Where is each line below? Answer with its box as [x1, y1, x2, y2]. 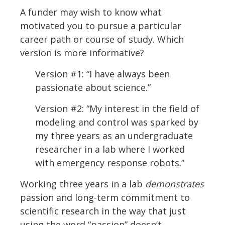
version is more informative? [20, 47, 144, 59]
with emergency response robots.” [35, 157, 184, 169]
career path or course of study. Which [20, 33, 184, 46]
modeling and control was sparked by [35, 116, 198, 129]
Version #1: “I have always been [35, 68, 170, 80]
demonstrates [145, 178, 204, 190]
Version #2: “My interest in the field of [35, 102, 199, 115]
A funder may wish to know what [20, 6, 162, 19]
